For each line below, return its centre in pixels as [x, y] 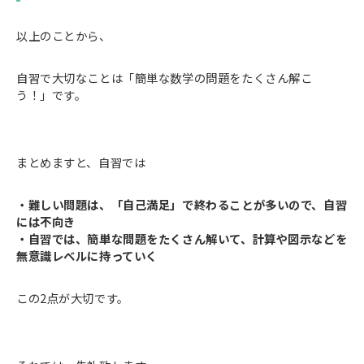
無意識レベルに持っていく [87, 255]
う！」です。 [52, 94]
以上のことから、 [64, 35]
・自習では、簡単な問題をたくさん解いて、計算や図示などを [182, 238]
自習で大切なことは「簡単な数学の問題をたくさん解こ [165, 77]
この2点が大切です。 [73, 297]
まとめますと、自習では [81, 162]
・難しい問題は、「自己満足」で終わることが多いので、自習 [182, 204]
